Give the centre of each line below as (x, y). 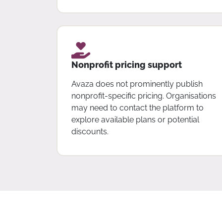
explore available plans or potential (135, 119)
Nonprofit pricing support (126, 64)
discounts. (90, 131)
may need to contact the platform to (137, 108)
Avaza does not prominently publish (137, 84)
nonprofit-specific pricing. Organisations (143, 96)
